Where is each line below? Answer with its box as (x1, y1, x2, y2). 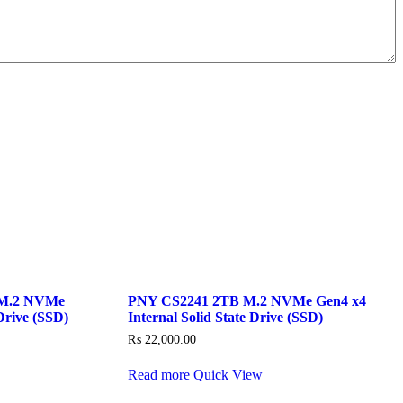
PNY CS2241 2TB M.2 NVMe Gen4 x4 (127, 292, 366, 309)
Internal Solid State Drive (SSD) (127, 309, 323, 325)
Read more (127, 367, 190, 383)
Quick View (193, 367, 263, 383)
